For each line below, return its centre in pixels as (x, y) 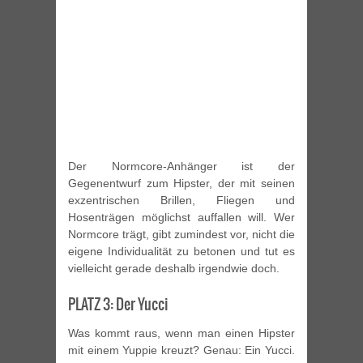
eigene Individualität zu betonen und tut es (181, 252)
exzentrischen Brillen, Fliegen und (181, 201)
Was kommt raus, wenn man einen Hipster (181, 333)
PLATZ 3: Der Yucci (118, 305)
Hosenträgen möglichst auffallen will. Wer (181, 218)
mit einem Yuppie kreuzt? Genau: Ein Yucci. (181, 350)
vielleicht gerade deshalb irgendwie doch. (174, 269)
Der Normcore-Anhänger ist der (181, 167)
